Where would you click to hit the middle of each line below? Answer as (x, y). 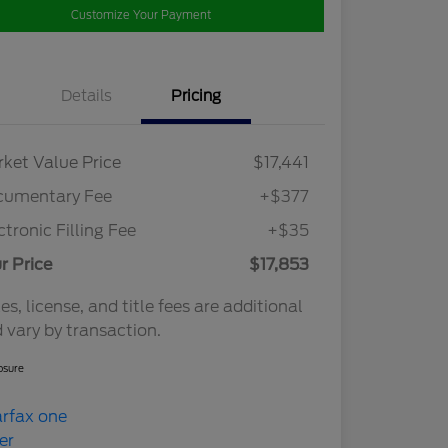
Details (86, 95)
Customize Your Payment (141, 14)
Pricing (196, 95)
